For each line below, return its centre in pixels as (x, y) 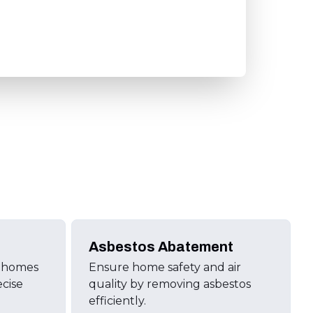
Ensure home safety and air (165, 267)
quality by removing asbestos (169, 284)
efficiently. (117, 301)
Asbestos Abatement (161, 247)
